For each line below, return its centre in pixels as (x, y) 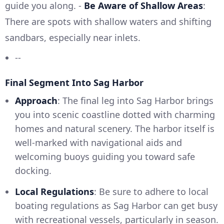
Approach (36, 100)
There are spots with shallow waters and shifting (108, 21)
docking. (33, 170)
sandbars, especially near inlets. (73, 37)
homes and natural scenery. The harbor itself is (115, 128)
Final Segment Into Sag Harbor (74, 82)
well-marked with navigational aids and (98, 142)
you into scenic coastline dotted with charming (115, 114)
